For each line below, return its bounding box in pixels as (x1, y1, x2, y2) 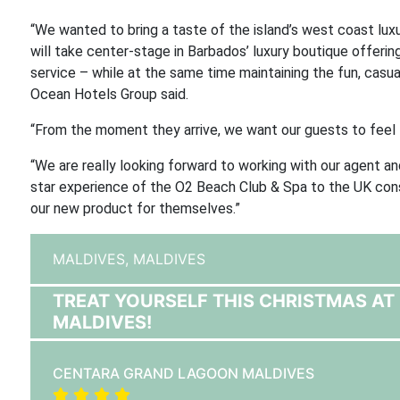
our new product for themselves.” (29, 200, 240, 217)
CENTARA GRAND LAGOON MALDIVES (52, 364, 314, 382)
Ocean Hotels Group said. (29, 86, 188, 103)
